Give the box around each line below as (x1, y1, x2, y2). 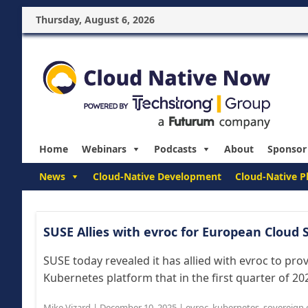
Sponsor (267, 142, 307, 155)
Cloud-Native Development (93, 170, 221, 183)
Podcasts (154, 142, 197, 155)
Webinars (82, 142, 126, 155)
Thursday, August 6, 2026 (36, 13, 155, 26)
